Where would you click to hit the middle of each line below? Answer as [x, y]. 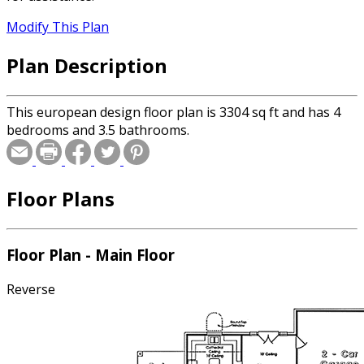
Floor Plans [61, 198]
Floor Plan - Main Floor [91, 255]
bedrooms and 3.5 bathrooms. [98, 130]
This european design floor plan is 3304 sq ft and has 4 [173, 112]
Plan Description [87, 65]
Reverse [31, 290]
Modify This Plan [58, 27]
